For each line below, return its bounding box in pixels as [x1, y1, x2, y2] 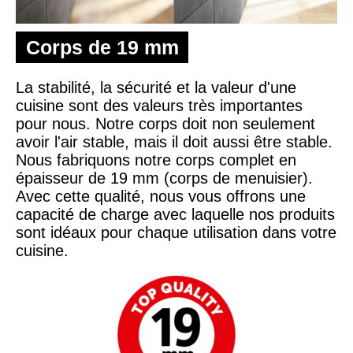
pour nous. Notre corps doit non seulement [16, 114, 315, 132]
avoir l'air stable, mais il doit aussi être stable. [16, 132, 333, 150]
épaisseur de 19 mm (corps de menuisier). [16, 169, 313, 187]
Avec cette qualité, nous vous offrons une [16, 187, 306, 205]
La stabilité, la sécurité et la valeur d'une [16, 78, 296, 96]
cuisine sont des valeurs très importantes [16, 96, 303, 114]
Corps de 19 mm [25, 35, 179, 58]
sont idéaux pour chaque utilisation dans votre [16, 223, 336, 241]
